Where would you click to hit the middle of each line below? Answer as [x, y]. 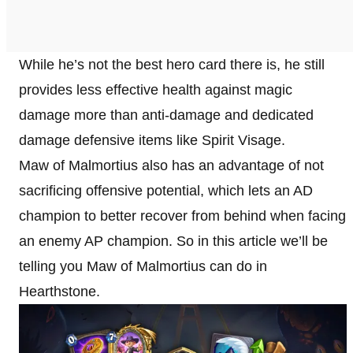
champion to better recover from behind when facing [182, 216]
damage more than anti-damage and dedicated [166, 115]
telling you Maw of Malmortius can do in [143, 266]
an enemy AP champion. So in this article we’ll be [173, 241]
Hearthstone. [59, 291]
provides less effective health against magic [156, 89]
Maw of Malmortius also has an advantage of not [171, 165]
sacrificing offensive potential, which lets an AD [166, 190]
